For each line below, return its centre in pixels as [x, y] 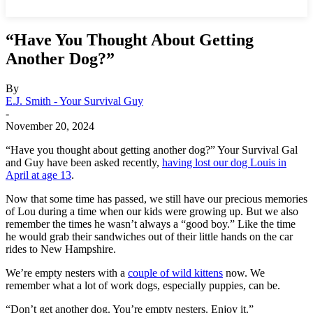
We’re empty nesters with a [67, 272]
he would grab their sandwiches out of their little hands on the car [149, 236]
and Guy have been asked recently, [84, 162]
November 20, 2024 [50, 126]
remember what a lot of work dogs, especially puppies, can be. [143, 285]
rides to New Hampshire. [61, 249]
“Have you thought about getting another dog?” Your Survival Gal [152, 150]
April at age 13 [38, 175]
